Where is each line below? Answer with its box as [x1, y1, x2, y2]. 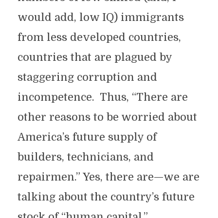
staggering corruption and [17, 71, 157, 83]
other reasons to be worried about [17, 111, 197, 123]
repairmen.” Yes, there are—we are [17, 171, 200, 183]
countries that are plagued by [17, 51, 172, 63]
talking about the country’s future [17, 191, 195, 203]
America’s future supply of [17, 131, 157, 143]
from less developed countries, [17, 31, 181, 43]
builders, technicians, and [17, 151, 154, 163]
